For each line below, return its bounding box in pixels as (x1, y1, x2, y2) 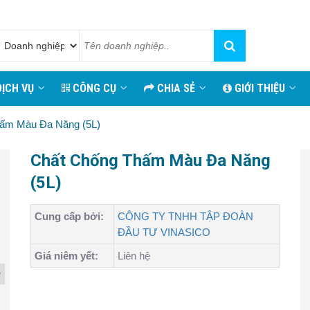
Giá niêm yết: (35, 250, 98, 262)
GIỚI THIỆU (232, 82, 285, 95)
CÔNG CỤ (70, 82, 116, 95)
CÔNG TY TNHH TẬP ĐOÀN (118, 210, 253, 222)
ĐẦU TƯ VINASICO (118, 226, 210, 238)
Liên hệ (118, 250, 150, 262)
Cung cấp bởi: (35, 210, 104, 222)
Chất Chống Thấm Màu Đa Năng (30, 151, 271, 170)
